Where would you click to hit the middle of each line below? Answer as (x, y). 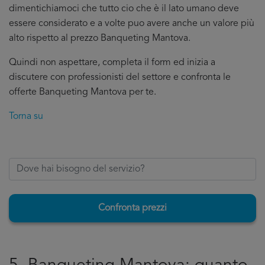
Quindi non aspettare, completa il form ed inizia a (112, 63)
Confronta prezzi (132, 208)
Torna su (26, 117)
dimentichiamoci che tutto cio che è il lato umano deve (124, 9)
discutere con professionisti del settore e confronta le (120, 77)
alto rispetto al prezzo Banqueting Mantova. (100, 38)
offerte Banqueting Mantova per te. (83, 92)
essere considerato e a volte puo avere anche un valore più (132, 24)
